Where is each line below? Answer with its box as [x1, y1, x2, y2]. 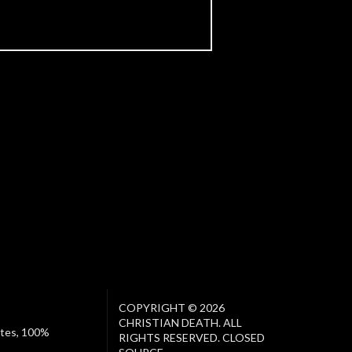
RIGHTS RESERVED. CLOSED [118, 331, 265, 345]
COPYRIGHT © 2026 [118, 301, 225, 315]
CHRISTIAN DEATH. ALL [118, 316, 242, 330]
